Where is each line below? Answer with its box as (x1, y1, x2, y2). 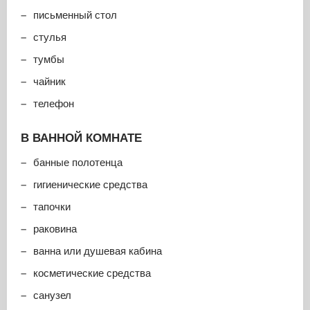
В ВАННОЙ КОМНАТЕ (21, 131, 142, 145)
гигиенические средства (33, 178, 147, 190)
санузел (33, 289, 71, 301)
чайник (33, 75, 66, 87)
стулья (33, 30, 66, 43)
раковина (33, 222, 77, 235)
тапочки (33, 200, 71, 212)
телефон (33, 97, 74, 109)
